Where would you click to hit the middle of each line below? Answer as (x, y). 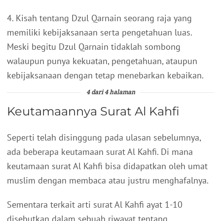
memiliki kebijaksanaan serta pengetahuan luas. (99, 32)
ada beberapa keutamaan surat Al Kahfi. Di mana (100, 151)
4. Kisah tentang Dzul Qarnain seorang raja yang (99, 18)
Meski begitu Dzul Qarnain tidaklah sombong (94, 46)
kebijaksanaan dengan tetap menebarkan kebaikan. (105, 75)
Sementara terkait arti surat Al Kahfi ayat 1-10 (95, 204)
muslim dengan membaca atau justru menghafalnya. (108, 180)
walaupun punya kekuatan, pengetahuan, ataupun (102, 61)
